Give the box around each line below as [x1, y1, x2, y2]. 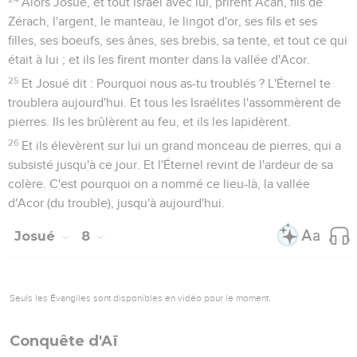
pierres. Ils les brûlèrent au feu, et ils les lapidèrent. [8, 115, 291, 128]
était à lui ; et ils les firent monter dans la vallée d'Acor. [8, 53, 310, 66]
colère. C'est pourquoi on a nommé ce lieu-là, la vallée [8, 177, 310, 190]
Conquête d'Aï [10, 331, 118, 350]
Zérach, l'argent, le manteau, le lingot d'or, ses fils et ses [8, 14, 317, 28]
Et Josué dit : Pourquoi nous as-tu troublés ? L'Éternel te [22, 76, 331, 90]
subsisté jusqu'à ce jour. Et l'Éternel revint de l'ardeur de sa [8, 158, 333, 171]
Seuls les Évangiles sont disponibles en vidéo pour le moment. [10, 292, 271, 304]
